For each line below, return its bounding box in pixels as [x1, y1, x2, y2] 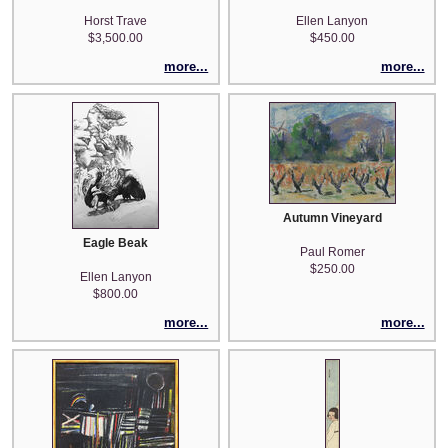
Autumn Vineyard [282, 211, 382, 226]
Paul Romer [299, 245, 365, 260]
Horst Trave [84, 13, 148, 28]
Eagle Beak [83, 236, 149, 251]
